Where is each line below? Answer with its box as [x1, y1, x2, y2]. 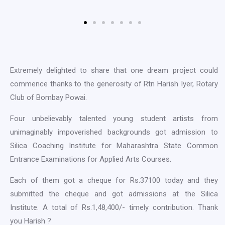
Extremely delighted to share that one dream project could [10, 65, 218, 75]
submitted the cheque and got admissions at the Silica [10, 189, 218, 198]
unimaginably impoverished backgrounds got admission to [10, 127, 218, 137]
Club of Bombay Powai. [10, 92, 87, 102]
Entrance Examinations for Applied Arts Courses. [10, 154, 171, 164]
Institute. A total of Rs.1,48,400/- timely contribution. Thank [10, 202, 218, 212]
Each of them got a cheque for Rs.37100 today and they [10, 175, 218, 185]
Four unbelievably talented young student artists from [10, 114, 218, 123]
